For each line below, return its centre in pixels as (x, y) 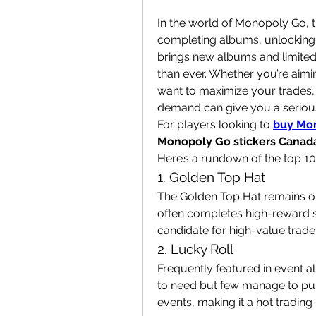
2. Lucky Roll (195, 249)
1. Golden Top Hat (211, 177)
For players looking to (215, 124)
